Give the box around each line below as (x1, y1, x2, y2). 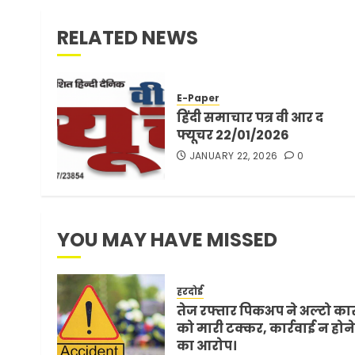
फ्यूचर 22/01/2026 (177, 126, 289, 145)
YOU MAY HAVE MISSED (57, 226, 277, 253)
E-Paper (177, 91, 219, 105)
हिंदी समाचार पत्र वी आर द (177, 109, 323, 128)
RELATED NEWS (57, 24, 198, 51)
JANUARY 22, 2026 (189, 149, 278, 163)
